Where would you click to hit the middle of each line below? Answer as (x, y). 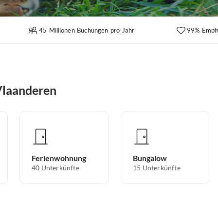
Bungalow (150, 158)
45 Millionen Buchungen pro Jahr (87, 30)
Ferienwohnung (59, 158)
